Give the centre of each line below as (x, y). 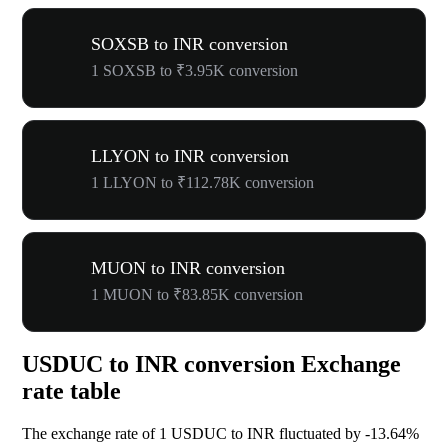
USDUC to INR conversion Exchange (211, 364)
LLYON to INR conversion (190, 155)
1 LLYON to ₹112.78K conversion (202, 182)
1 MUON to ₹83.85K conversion (197, 294)
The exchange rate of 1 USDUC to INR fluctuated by (193, 434)
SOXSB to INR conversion (189, 43)
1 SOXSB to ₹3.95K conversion (194, 70)
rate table (71, 391)
